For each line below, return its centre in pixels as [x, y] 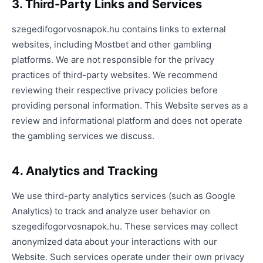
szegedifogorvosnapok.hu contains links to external [119, 29]
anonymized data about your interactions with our [114, 242]
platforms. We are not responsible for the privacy [113, 60]
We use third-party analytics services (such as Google [124, 196]
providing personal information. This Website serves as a [130, 105]
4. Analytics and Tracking [85, 171]
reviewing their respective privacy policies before [115, 90]
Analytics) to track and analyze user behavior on [111, 211]
